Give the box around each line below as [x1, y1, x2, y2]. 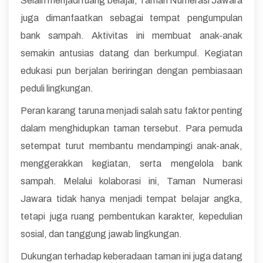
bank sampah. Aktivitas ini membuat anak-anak [21, 31, 242, 41]
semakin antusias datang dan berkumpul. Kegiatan [21, 48, 242, 59]
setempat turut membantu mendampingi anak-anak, [21, 141, 242, 151]
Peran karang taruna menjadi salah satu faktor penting [21, 106, 242, 116]
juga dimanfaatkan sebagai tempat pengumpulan [21, 13, 242, 23]
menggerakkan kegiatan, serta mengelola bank [21, 159, 242, 169]
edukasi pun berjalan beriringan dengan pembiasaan [21, 66, 242, 76]
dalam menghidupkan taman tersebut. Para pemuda [21, 123, 242, 134]
